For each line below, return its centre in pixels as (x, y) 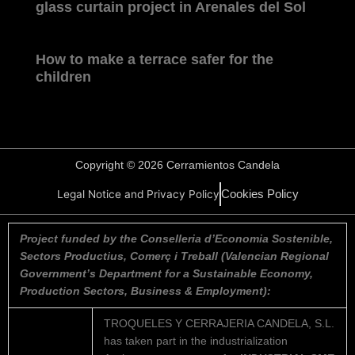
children (63, 76)
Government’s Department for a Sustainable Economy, (166, 273)
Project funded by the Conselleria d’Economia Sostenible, (176, 239)
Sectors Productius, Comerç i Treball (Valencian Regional (174, 256)
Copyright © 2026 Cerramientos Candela (177, 165)
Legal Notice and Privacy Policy (138, 194)
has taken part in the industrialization (195, 341)
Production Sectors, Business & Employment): (145, 291)
